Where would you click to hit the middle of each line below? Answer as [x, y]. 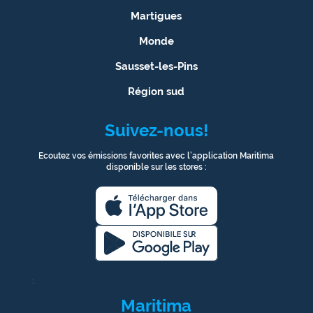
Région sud [156, 91]
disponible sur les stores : [156, 167]
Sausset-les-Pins [156, 66]
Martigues [156, 15]
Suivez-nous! [156, 130]
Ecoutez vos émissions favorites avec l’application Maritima [156, 155]
